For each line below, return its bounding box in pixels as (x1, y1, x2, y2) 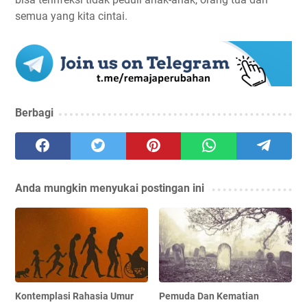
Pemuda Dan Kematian (159, 290, 260, 302)
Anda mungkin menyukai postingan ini (15, 181, 204, 195)
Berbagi (15, 106, 53, 119)
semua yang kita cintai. (15, 9, 127, 23)
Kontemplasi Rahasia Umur (15, 290, 134, 302)
